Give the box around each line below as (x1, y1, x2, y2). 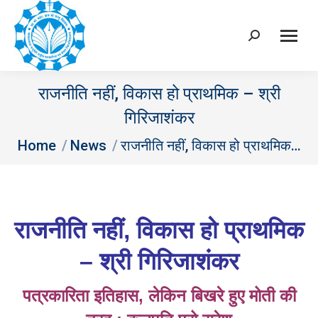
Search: (248, 33, 284, 45)
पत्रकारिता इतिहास (22, 286, 138, 305)
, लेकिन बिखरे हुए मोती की (138, 286, 296, 305)
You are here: (17, 133, 79, 146)
